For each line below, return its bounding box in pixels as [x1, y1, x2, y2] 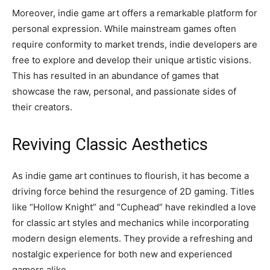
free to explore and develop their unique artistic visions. [12, 54, 251, 66]
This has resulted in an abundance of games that [12, 70, 219, 81]
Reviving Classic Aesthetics [12, 135, 208, 154]
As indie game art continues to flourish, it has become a [12, 170, 249, 181]
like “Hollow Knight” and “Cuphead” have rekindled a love [12, 201, 256, 213]
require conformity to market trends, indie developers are [12, 39, 257, 50]
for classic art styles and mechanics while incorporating [12, 217, 249, 228]
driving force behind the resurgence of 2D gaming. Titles [12, 186, 254, 197]
